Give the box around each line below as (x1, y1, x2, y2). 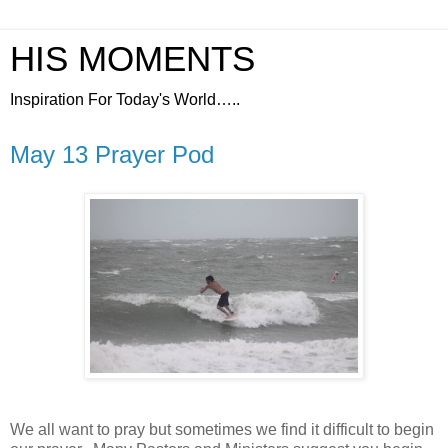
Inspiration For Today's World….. (10, 91, 240, 108)
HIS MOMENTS (10, 40, 255, 78)
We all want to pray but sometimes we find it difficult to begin (10, 420, 434, 438)
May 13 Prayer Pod (10, 141, 214, 168)
